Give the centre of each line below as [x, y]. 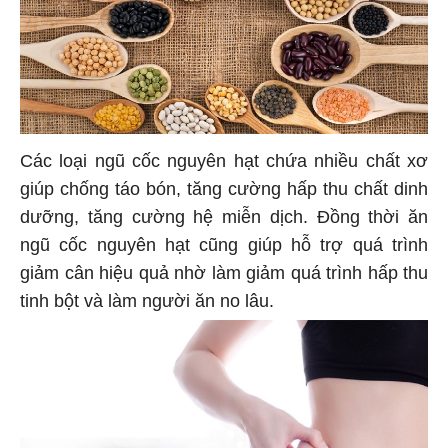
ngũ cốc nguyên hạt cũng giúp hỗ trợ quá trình [224, 247]
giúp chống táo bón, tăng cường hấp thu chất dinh [224, 191]
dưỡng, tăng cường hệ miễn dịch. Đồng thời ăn [224, 219]
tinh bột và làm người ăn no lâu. [147, 303]
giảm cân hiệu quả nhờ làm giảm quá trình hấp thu [224, 275]
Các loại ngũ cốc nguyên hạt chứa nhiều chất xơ [224, 163]
